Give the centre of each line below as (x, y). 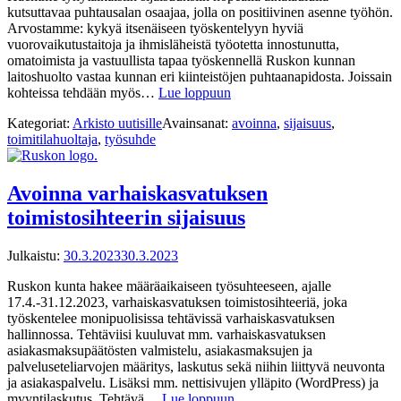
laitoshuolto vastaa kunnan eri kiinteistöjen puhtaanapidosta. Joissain (200, 77)
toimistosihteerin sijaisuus (126, 218)
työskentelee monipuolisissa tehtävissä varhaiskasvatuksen (171, 319)
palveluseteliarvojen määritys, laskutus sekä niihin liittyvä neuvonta (196, 367)
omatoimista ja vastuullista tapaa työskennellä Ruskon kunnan (181, 61)
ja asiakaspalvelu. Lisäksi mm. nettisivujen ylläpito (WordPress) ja (193, 383)
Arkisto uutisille (117, 124)
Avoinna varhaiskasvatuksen (137, 194)
